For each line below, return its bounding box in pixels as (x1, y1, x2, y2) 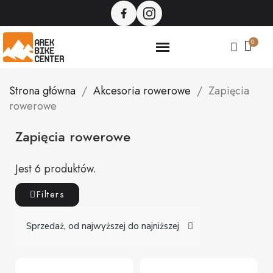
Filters (36, 187, 65, 201)
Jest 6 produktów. (15, 160, 96, 177)
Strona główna (9, 82, 76, 99)
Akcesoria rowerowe (93, 82, 191, 99)
